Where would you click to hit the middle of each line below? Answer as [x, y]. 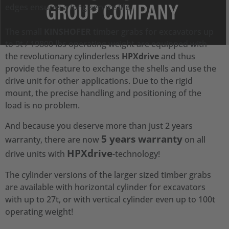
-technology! [136, 154]
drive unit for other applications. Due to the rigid [99, 81]
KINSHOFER [67, 32]
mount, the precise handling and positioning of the [103, 93]
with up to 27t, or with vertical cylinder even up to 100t [110, 199]
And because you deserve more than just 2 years [99, 126]
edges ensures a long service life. [70, 7]
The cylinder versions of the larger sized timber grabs [108, 175]
